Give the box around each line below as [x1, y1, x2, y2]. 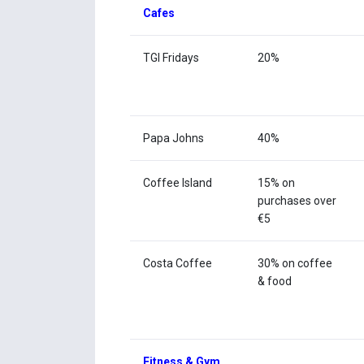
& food [258, 275, 292, 288]
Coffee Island [143, 176, 213, 190]
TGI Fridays [143, 51, 200, 65]
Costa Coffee [143, 257, 213, 271]
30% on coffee [258, 257, 333, 271]
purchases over [258, 194, 337, 208]
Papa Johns [143, 132, 205, 145]
